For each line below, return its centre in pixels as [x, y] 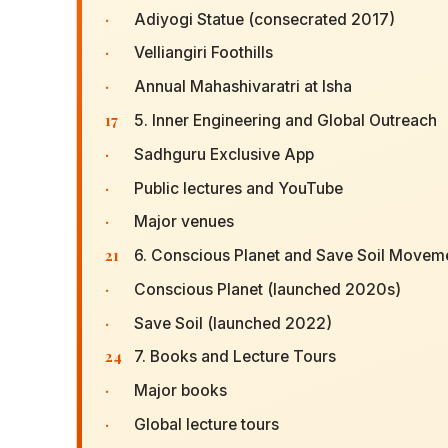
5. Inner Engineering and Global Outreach [285, 120]
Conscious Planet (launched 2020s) [267, 289]
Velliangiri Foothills [203, 53]
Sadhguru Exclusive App [223, 154]
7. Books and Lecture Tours [234, 357]
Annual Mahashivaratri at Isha [242, 87]
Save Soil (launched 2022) [232, 323]
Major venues [183, 222]
